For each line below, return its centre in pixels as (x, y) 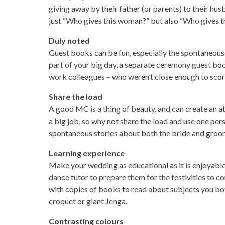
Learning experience (86, 153)
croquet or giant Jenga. (88, 201)
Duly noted (69, 40)
